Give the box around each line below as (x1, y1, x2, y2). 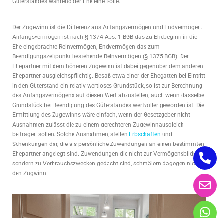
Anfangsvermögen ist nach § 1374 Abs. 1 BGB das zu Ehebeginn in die (12, 33, 197, 40)
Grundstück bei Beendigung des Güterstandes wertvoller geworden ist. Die (12, 101, 204, 109)
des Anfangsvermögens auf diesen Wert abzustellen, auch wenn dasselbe (12, 91, 204, 99)
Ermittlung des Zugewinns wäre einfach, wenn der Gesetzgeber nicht (12, 111, 190, 118)
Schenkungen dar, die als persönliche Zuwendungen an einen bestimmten (12, 140, 204, 147)
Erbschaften (129, 130, 161, 138)
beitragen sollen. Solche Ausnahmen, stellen (12, 130, 129, 138)
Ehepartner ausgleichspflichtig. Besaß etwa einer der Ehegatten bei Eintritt (12, 72, 205, 79)
